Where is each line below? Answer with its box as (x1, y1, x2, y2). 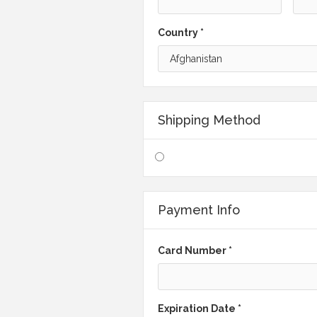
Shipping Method (158, 113, 260, 127)
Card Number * (158, 245, 232, 256)
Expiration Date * (158, 303, 241, 314)
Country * (158, 27, 204, 38)
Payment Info (158, 202, 240, 217)
